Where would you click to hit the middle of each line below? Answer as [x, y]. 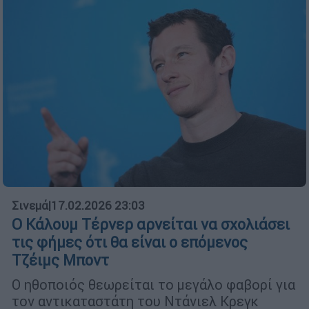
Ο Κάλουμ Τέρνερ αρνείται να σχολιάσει [151, 224]
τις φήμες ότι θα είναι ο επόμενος [130, 242]
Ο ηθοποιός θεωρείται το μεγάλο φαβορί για [153, 284]
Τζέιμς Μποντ [60, 260]
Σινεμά [30, 205]
